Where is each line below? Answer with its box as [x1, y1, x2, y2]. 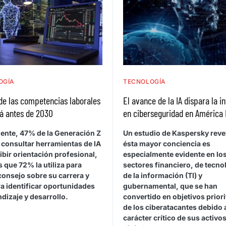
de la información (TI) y [123, 171, 202, 180]
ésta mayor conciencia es [123, 139, 210, 148]
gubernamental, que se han [123, 182, 217, 191]
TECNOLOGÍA [123, 78, 166, 86]
